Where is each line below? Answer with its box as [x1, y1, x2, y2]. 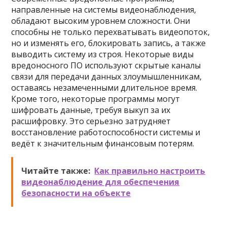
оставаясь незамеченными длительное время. [11, 82, 198, 93]
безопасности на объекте [21, 187, 131, 199]
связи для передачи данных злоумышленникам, [11, 71, 202, 82]
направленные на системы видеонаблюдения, [11, 4, 197, 15]
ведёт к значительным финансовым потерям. [11, 138, 195, 149]
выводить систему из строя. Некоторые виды [11, 49, 194, 60]
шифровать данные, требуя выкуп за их [11, 104, 171, 116]
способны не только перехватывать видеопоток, [11, 26, 210, 37]
